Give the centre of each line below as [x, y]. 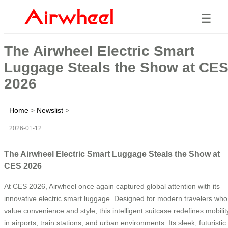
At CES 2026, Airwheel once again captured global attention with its [112, 186]
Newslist [50, 110]
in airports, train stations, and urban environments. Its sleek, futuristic [115, 223]
